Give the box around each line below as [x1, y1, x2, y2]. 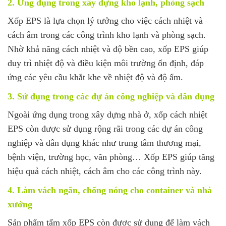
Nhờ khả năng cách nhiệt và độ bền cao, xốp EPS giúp [8, 43, 208, 54]
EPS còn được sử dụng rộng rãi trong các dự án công [8, 123, 203, 134]
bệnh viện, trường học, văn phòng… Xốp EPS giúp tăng [8, 151, 214, 162]
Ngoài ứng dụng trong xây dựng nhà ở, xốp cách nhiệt [8, 109, 207, 120]
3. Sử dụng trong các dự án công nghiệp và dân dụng [8, 91, 214, 101]
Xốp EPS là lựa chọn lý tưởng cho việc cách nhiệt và [8, 15, 203, 26]
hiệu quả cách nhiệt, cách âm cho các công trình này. [8, 165, 202, 176]
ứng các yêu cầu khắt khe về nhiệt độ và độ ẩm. [8, 72, 183, 82]
